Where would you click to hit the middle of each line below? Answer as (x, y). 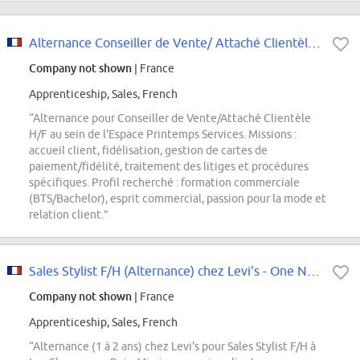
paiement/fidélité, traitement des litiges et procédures (169, 167)
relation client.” (69, 215)
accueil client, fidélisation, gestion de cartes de (148, 151)
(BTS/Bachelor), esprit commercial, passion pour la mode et (178, 199)
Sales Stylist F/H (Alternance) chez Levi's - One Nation (313, 271)
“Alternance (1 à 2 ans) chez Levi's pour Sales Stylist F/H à (172, 347)
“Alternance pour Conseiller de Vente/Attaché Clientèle (170, 119)
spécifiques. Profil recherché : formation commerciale (164, 183)
